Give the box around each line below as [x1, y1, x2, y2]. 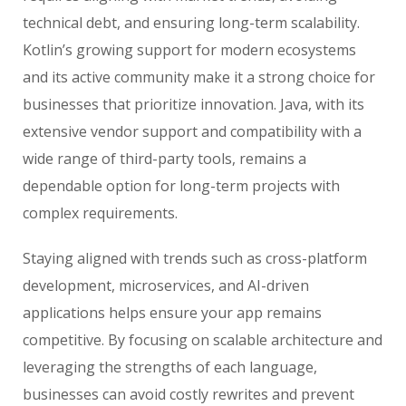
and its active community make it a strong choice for [23, 66, 375, 87]
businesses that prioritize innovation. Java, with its [23, 93, 364, 114]
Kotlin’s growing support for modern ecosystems [23, 39, 356, 60]
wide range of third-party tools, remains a [23, 148, 306, 169]
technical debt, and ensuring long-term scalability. [23, 12, 360, 33]
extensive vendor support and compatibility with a [23, 121, 362, 141]
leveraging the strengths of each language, [23, 356, 317, 377]
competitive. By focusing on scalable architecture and [23, 329, 382, 350]
